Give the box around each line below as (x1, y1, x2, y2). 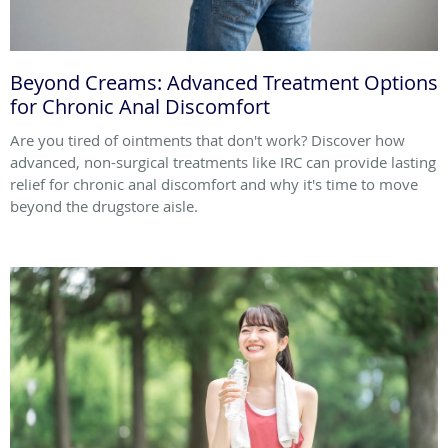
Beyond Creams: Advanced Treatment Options (10, 69, 438, 97)
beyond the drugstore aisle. (10, 196, 198, 217)
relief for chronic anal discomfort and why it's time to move (10, 174, 418, 195)
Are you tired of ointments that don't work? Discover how (10, 130, 405, 151)
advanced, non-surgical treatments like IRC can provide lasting (10, 152, 436, 173)
